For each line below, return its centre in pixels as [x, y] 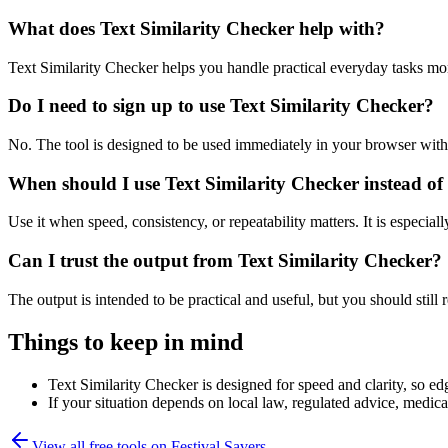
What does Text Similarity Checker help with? [196, 28]
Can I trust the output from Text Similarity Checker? [225, 261]
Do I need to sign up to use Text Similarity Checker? [221, 106]
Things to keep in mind [125, 341]
